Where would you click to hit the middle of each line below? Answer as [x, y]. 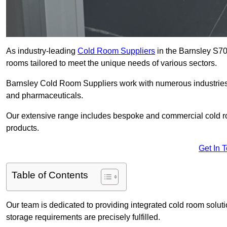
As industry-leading [42, 51]
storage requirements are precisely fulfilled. [83, 217]
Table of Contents [50, 175]
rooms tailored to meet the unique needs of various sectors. [111, 63]
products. [23, 128]
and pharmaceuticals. [45, 96]
